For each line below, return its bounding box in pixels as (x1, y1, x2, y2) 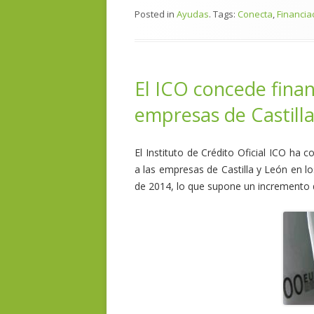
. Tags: (209, 8, 238, 20)
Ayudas (177, 8, 209, 20)
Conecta (238, 8, 273, 20)
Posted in (135, 8, 177, 20)
